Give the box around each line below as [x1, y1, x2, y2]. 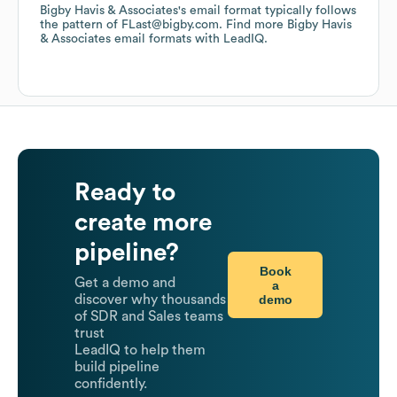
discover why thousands [74, 292, 226, 307]
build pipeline [74, 360, 160, 375]
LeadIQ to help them [74, 343, 206, 358]
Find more [226, 19, 287, 32]
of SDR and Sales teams [74, 309, 223, 324]
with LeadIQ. [191, 33, 268, 46]
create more [74, 210, 212, 236]
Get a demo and [74, 276, 175, 291]
